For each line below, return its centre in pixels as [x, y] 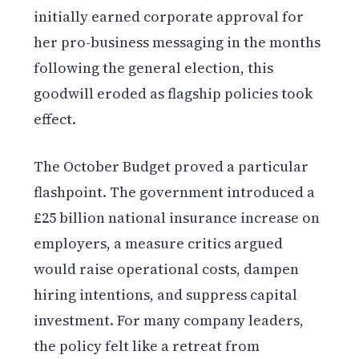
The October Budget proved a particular [171, 166]
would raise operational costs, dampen [167, 268]
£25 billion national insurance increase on [177, 217]
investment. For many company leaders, [169, 320]
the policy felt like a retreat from [147, 345]
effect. [55, 119]
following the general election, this [154, 67]
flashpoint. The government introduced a [175, 192]
